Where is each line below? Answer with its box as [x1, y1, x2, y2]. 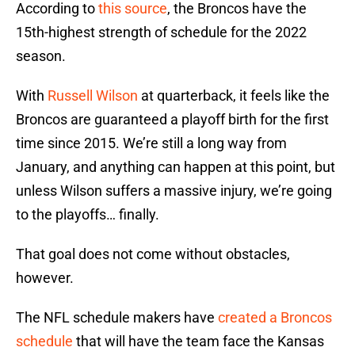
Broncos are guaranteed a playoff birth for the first [16, 111, 329, 128]
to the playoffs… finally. [16, 206, 159, 223]
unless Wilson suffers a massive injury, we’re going [16, 182, 332, 200]
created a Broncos [218, 309, 332, 326]
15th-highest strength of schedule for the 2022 [16, 24, 307, 41]
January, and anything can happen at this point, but [16, 158, 335, 176]
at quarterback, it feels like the [138, 87, 330, 105]
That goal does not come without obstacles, [16, 246, 290, 263]
